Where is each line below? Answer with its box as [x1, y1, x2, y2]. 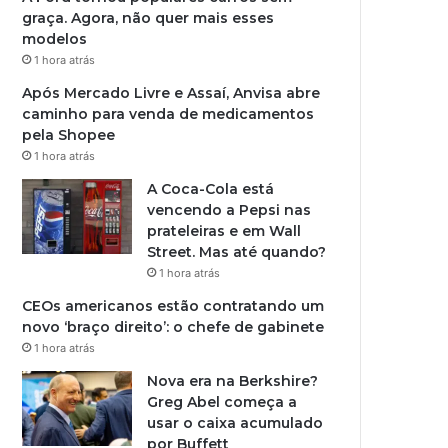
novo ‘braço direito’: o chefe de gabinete [22, 318, 325, 336]
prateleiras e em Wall [147, 222, 302, 240]
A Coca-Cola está [147, 180, 275, 198]
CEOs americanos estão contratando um [22, 297, 325, 315]
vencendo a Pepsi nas [147, 201, 312, 219]
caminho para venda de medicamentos [22, 105, 315, 123]
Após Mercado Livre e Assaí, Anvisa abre [22, 84, 321, 102]
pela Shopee [22, 126, 116, 144]
